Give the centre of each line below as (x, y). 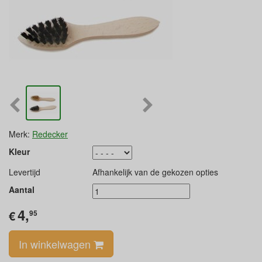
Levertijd (25, 172)
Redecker (50, 134)
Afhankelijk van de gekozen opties (155, 172)
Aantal (22, 189)
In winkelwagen (56, 244)
